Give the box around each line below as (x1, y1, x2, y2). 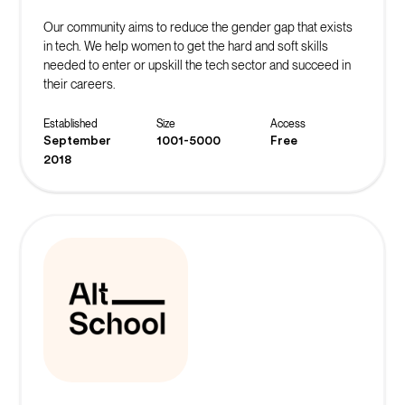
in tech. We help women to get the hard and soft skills (42, 38, 328, 53)
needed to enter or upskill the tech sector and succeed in (42, 57, 351, 72)
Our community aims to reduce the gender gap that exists (42, 19, 353, 34)
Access (269, 117, 306, 130)
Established (42, 117, 98, 130)
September (42, 134, 111, 147)
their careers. (42, 76, 116, 91)
